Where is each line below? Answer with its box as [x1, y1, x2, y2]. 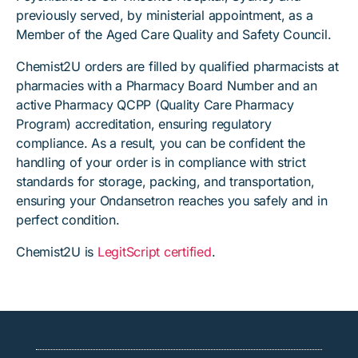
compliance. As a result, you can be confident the [16, 135, 305, 151]
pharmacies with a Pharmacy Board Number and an [16, 78, 317, 93]
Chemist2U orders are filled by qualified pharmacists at [16, 58, 339, 74]
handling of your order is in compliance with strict [16, 154, 306, 170]
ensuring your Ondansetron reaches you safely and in [16, 193, 328, 209]
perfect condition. [16, 212, 120, 228]
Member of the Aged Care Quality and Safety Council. [16, 26, 332, 42]
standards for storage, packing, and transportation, [16, 173, 315, 189]
